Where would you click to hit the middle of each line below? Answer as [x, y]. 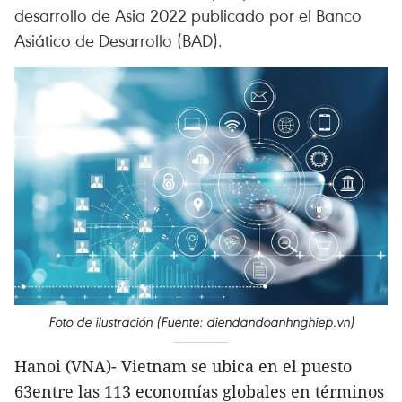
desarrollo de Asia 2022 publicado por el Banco [188, 15]
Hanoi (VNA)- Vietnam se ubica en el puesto [183, 367]
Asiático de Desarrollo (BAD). [118, 40]
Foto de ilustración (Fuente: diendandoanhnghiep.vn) [201, 322]
